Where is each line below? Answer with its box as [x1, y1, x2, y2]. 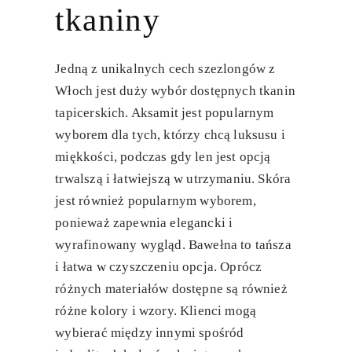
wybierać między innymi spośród [55, 325, 244, 341]
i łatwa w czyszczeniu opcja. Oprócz [55, 259, 262, 275]
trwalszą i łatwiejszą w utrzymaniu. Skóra [55, 171, 291, 187]
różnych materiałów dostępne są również [55, 281, 288, 297]
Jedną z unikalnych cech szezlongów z [55, 61, 276, 77]
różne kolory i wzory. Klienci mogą [55, 303, 257, 319]
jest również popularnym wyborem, [55, 193, 256, 209]
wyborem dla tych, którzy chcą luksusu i [55, 127, 285, 143]
